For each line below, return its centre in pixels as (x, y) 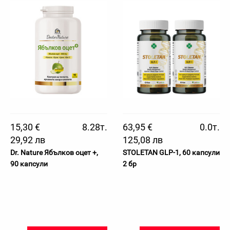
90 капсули (29, 164)
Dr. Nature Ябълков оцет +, (54, 152)
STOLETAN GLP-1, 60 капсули (171, 152)
